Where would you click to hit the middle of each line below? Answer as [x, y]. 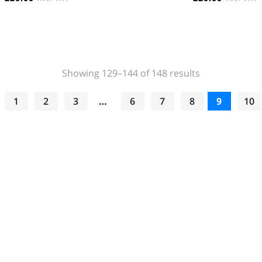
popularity [222, 91]
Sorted [214, 72]
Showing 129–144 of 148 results [131, 73]
